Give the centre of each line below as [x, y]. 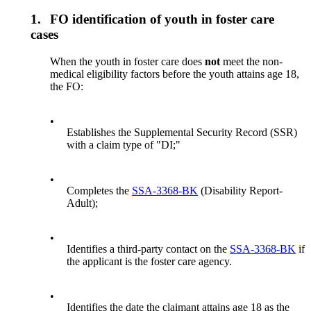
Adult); [83, 203]
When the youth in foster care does [128, 61]
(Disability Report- [241, 190]
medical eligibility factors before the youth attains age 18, [175, 74]
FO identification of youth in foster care [162, 19]
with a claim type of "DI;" [124, 144]
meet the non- [252, 61]
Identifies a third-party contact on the [149, 249]
